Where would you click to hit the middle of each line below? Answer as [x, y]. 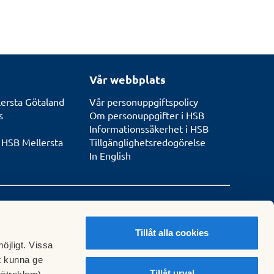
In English [110, 156]
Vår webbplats [128, 80]
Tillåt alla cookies [172, 233]
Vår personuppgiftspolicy [144, 102]
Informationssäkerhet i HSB [149, 129]
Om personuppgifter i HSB [147, 115]
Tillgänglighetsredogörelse [147, 142]
